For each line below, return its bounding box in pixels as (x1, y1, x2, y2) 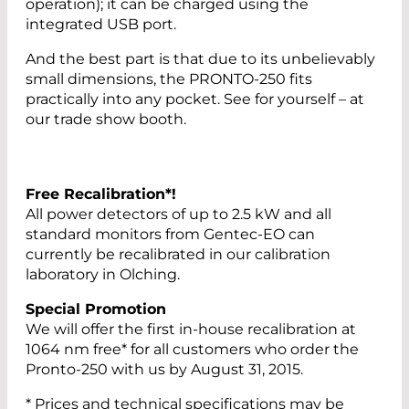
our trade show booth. (26, 110, 186, 128)
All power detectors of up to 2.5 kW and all (26, 204, 331, 223)
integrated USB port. (26, 15, 176, 33)
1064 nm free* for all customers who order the (26, 340, 359, 358)
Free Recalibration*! (26, 184, 176, 203)
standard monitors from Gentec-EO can (26, 225, 315, 243)
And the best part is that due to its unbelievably (26, 49, 375, 68)
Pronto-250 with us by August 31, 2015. (26, 360, 303, 378)
